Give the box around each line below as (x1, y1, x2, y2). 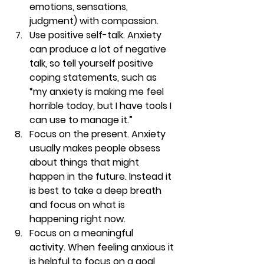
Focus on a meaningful (29, 226, 136, 240)
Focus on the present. (29, 127, 131, 141)
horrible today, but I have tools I (29, 98, 174, 113)
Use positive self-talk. (29, 28, 127, 42)
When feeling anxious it (68, 240, 176, 254)
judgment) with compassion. (29, 14, 159, 28)
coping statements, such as (29, 70, 159, 84)
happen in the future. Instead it (29, 169, 174, 183)
